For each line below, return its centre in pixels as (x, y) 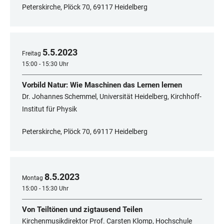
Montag (32, 178)
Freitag (31, 54)
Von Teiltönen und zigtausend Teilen (82, 210)
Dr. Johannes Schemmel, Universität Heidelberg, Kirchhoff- (112, 97)
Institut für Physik (49, 109)
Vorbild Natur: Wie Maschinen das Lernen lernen (102, 85)
